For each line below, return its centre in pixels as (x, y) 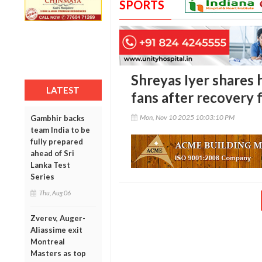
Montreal (48, 241)
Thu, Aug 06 (55, 192)
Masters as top (58, 253)
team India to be (60, 130)
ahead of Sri (52, 153)
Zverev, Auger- (58, 218)
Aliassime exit (56, 230)
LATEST (63, 90)
